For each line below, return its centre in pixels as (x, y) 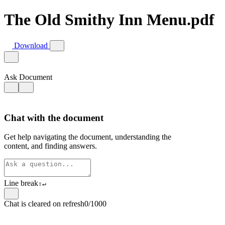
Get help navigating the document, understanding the (88, 137)
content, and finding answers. (50, 146)
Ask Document (28, 77)
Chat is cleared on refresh (44, 203)
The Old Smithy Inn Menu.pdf (109, 20)
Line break (21, 183)
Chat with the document (54, 118)
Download (31, 46)
